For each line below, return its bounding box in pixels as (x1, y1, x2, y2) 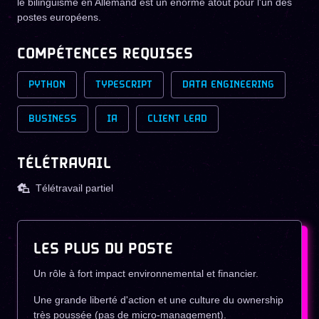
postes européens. (17, 11, 101, 23)
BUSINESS (28, 113, 77, 126)
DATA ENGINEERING (182, 78, 274, 92)
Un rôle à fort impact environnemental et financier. (33, 268, 258, 279)
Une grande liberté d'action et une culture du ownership (33, 294, 283, 305)
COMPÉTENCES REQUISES (17, 44, 193, 64)
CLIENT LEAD (147, 113, 207, 126)
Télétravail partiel (35, 182, 113, 194)
